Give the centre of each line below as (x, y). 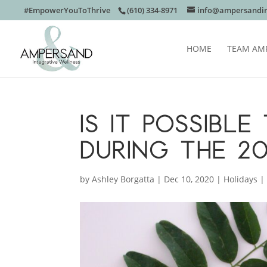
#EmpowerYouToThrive (67, 10)
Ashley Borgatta (123, 179)
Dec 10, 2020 (189, 179)
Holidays (241, 179)
